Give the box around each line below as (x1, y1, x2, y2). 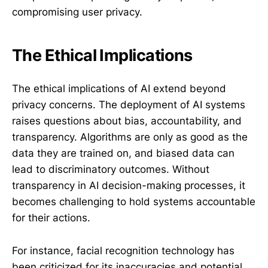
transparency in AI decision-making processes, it (12, 179, 245, 192)
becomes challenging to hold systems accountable (12, 196, 255, 208)
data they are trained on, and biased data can (12, 147, 234, 160)
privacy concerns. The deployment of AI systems (12, 99, 245, 111)
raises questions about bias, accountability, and (12, 115, 242, 127)
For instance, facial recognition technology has (12, 244, 234, 257)
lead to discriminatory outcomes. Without (12, 163, 209, 176)
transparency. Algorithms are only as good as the (12, 131, 248, 144)
